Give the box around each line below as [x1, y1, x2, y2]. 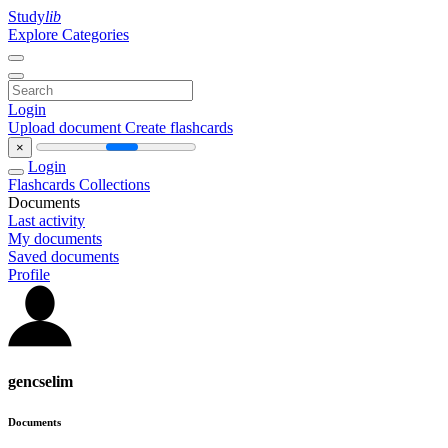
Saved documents [8, 248, 119, 265]
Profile [8, 266, 50, 283]
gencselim [8, 373, 73, 391]
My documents [8, 230, 102, 247]
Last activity [8, 212, 85, 229]
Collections [79, 176, 150, 193]
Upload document [8, 119, 125, 136]
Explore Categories [8, 26, 129, 43]
